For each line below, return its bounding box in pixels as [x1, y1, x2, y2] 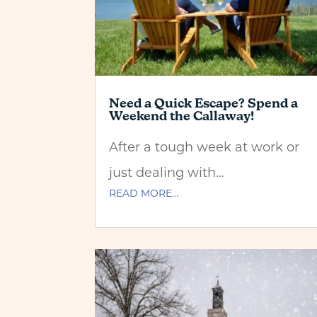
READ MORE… [109, 186, 179, 200]
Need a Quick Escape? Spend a [109, 96, 299, 111]
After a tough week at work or [109, 138, 300, 156]
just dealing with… [109, 163, 225, 181]
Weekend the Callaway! [109, 108, 255, 124]
